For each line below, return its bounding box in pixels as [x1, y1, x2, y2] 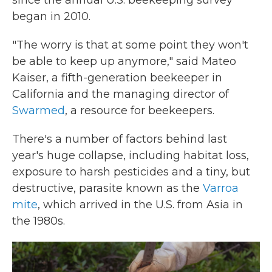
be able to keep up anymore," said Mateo [12, 55, 236, 68]
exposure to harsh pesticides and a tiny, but [12, 165, 250, 178]
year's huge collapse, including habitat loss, [12, 149, 249, 162]
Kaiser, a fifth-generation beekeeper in [12, 71, 222, 84]
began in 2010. [12, 10, 90, 23]
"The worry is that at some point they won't [12, 38, 248, 52]
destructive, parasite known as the [12, 182, 203, 195]
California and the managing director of [12, 87, 229, 101]
